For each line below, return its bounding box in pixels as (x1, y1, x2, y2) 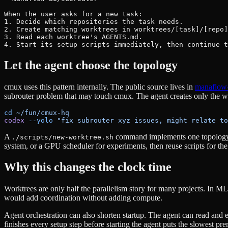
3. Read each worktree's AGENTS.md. (4, 33, 142, 41)
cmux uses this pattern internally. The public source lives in (4, 82, 195, 91)
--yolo (24, 116, 53, 124)
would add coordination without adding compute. (4, 193, 162, 203)
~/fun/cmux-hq (12, 108, 69, 117)
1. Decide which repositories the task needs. (4, 17, 183, 25)
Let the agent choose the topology (4, 58, 178, 72)
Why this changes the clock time (4, 160, 172, 174)
